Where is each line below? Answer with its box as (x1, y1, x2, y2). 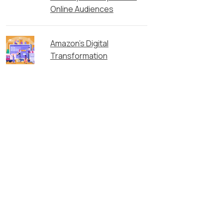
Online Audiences (50, 3, 113, 15)
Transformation (50, 50, 108, 62)
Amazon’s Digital (50, 38, 109, 49)
